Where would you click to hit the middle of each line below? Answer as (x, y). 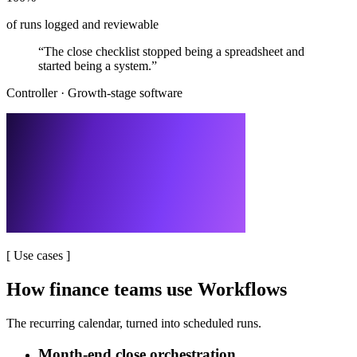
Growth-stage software (125, 93)
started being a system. (95, 66)
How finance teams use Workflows (147, 290)
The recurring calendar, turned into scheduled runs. (134, 323)
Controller (32, 93)
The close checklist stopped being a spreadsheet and (174, 52)
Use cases (38, 256)
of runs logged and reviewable (82, 25)
